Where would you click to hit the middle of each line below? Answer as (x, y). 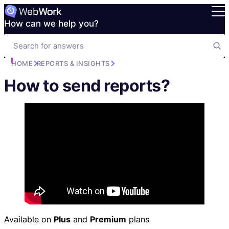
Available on (29, 219)
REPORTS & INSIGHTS (73, 63)
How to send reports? (87, 86)
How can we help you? (51, 24)
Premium (108, 219)
